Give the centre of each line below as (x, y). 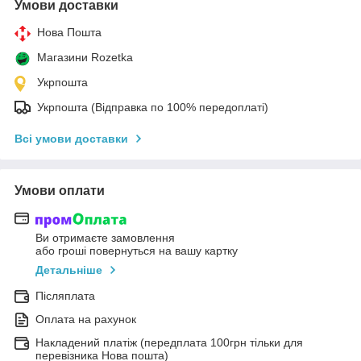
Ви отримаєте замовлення (105, 237)
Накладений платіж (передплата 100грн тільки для (169, 342)
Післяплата (65, 295)
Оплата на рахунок (86, 319)
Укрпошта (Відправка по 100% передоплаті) (153, 108)
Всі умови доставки (71, 139)
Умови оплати (60, 191)
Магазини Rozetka (85, 58)
